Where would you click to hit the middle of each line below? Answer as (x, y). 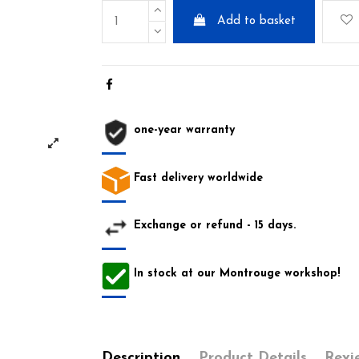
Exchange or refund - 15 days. (215, 226)
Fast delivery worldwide (198, 178)
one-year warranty (184, 131)
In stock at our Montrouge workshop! (237, 273)
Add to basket (257, 22)
